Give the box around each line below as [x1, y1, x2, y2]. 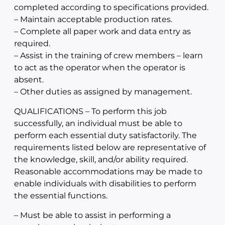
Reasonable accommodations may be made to [14, 167, 202, 176]
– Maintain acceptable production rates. [14, 15, 172, 24]
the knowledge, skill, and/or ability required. [14, 155, 188, 164]
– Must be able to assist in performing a [14, 210, 171, 220]
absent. [14, 75, 44, 84]
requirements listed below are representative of [14, 143, 206, 152]
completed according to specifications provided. [14, 3, 208, 12]
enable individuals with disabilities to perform [14, 179, 196, 188]
